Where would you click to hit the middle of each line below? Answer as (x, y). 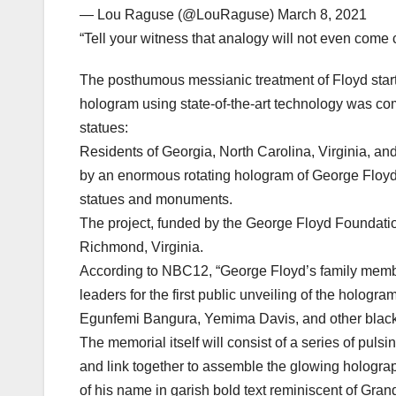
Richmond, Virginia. (141, 247)
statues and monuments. (156, 200)
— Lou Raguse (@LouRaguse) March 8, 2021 (223, 15)
